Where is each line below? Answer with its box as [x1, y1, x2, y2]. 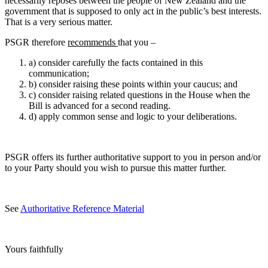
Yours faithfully [5, 244, 63, 255]
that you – [118, 37, 156, 48]
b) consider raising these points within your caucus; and [29, 79, 237, 90]
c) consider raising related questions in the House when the [29, 90, 250, 100]
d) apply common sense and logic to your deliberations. [29, 111, 237, 122]
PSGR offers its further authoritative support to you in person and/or [5, 152, 261, 163]
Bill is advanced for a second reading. [29, 100, 170, 111]
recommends [68, 37, 118, 48]
